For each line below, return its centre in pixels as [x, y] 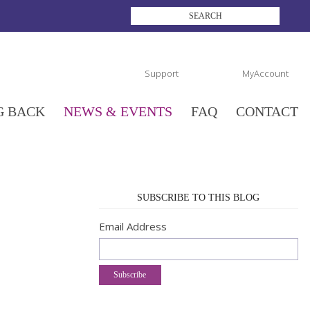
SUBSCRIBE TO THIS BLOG [199, 198]
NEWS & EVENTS [118, 111]
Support [162, 73]
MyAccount [265, 73]
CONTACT [267, 111]
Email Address [133, 226]
